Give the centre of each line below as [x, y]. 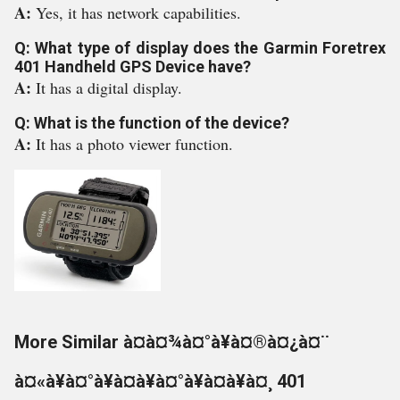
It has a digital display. [109, 87]
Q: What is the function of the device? [152, 123]
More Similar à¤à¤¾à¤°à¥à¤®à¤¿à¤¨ [172, 342]
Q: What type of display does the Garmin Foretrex [200, 48]
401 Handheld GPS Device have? [133, 67]
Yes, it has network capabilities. [138, 12]
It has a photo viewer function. [134, 144]
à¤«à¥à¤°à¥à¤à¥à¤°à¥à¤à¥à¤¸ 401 [160, 381]
